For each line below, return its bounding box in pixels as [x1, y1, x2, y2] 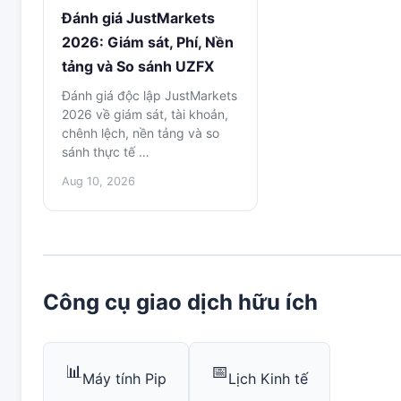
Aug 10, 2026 [62, 175, 135, 188]
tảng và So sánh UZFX [62, 57, 214, 75]
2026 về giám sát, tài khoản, [62, 107, 228, 122]
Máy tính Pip [82, 369, 166, 388]
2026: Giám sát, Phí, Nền [62, 33, 234, 51]
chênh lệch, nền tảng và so [62, 125, 219, 141]
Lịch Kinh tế [228, 369, 308, 388]
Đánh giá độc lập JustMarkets [62, 88, 237, 103]
